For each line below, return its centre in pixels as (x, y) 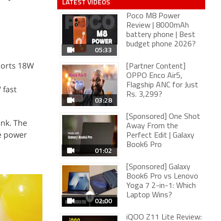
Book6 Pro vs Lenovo (162, 177)
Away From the (152, 126)
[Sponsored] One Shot (163, 117)
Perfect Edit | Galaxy (160, 136)
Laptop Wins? (149, 195)
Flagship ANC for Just (162, 85)
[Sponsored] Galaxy (158, 167)
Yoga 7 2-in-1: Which (161, 186)
